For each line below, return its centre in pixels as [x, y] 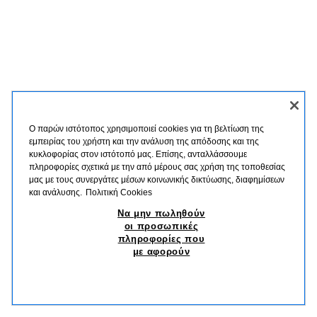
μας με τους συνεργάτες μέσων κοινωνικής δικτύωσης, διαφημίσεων [157, 180]
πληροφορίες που [161, 239]
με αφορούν [161, 252]
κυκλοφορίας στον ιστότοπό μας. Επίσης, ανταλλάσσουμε [138, 154]
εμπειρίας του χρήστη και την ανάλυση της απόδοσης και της [144, 142]
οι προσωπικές [161, 226]
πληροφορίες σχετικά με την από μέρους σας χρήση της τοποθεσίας [157, 167]
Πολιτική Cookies [119, 192]
